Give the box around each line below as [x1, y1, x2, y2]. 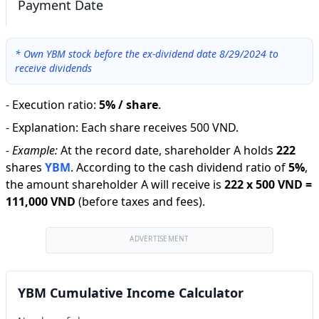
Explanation [12, 120, 75, 135]
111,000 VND [6, 194, 75, 209]
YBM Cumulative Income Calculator [18, 284, 244, 301]
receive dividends [15, 61, 92, 75]
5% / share [99, 97, 158, 113]
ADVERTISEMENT [130, 234, 189, 244]
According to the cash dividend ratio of [76, 159, 286, 175]
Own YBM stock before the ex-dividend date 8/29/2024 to [23, 47, 278, 61]
